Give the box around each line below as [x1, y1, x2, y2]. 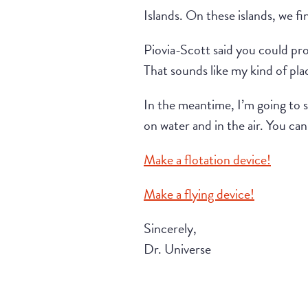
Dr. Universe [144, 238, 211, 259]
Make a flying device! [144, 183, 254, 204]
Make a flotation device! [144, 148, 271, 170]
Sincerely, [144, 217, 197, 239]
